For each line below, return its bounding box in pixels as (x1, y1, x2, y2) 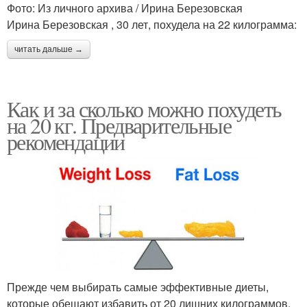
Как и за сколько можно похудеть (7, 93, 282, 123)
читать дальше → (14, 44, 83, 54)
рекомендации (7, 126, 125, 156)
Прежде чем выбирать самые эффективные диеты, (7, 279, 269, 295)
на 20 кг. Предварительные (7, 110, 231, 140)
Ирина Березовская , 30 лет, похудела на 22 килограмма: (7, 16, 297, 32)
